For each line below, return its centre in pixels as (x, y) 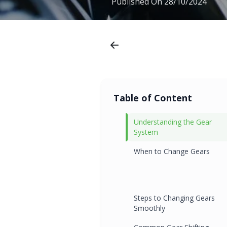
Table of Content (153, 98)
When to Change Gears (172, 151)
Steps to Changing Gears (174, 198)
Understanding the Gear (173, 122)
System (146, 132)
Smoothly (149, 208)
